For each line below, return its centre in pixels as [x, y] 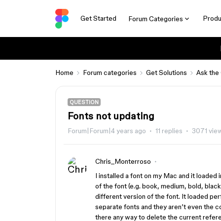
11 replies [169, 131]
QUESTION [84, 102]
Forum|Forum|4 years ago [107, 131]
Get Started [98, 18]
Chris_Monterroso [123, 161]
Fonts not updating [111, 116]
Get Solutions [166, 73]
